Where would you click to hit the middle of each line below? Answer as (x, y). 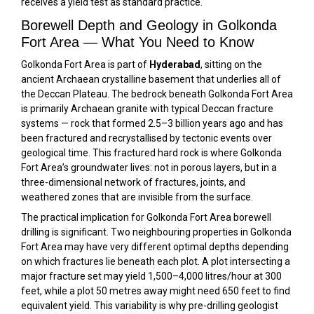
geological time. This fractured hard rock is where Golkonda (151, 152)
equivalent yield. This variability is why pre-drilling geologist (150, 305)
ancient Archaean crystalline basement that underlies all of (151, 79)
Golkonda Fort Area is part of (85, 64)
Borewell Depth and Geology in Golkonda (149, 25)
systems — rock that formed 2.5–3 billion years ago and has (152, 123)
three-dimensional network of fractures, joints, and (133, 182)
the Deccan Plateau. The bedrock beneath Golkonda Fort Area (157, 94)
